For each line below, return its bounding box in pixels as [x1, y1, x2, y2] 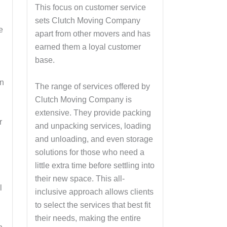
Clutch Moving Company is [34, 95, 132, 104]
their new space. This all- [34, 174, 125, 183]
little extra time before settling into [34, 161, 155, 170]
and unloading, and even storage [34, 134, 153, 143]
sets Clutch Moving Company [34, 16, 140, 25]
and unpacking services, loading [34, 121, 151, 130]
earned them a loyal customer [34, 43, 141, 52]
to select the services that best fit [34, 200, 150, 209]
